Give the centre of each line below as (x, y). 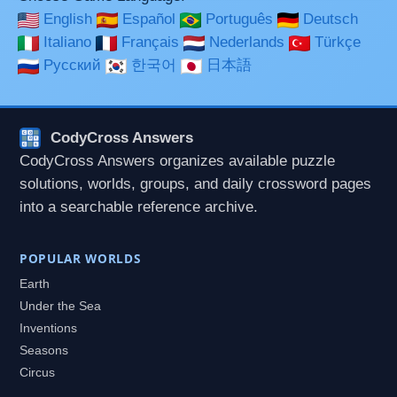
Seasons (44, 351)
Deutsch (331, 19)
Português (239, 19)
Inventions (48, 329)
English (68, 19)
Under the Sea (60, 307)
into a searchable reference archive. (139, 206)
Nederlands (247, 43)
